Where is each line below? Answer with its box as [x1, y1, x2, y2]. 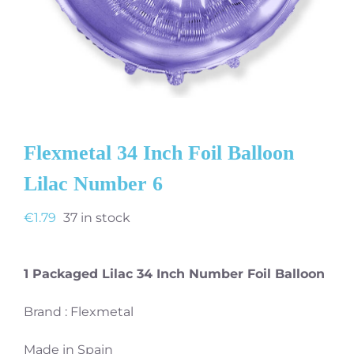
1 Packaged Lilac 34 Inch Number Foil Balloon [24, 265, 325, 281]
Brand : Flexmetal [24, 303, 134, 319]
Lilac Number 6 [24, 171, 163, 195]
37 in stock [63, 209, 130, 225]
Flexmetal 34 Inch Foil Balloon [24, 141, 294, 164]
